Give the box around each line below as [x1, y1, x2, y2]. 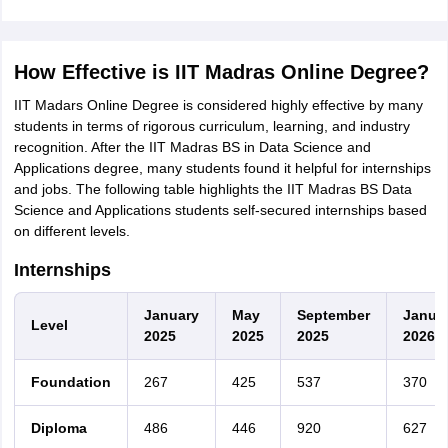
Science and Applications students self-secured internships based [13, 202, 427, 218]
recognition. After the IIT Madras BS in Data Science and [13, 139, 371, 155]
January [143, 307, 199, 323]
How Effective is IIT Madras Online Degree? [13, 61, 429, 83]
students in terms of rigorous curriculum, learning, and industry [13, 118, 410, 134]
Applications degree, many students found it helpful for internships [13, 160, 431, 176]
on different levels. [13, 223, 130, 239]
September [296, 307, 370, 323]
